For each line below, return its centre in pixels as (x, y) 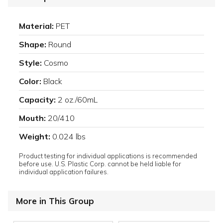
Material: (36, 26)
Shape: (33, 45)
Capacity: (37, 100)
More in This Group (55, 201)
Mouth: (32, 118)
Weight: (35, 137)
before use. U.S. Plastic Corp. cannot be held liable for (100, 164)
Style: (30, 63)
